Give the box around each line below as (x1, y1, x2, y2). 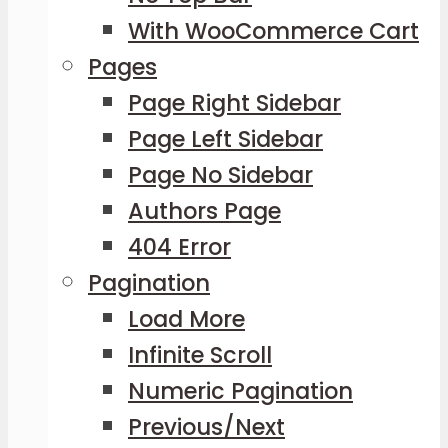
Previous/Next (128, 410, 285, 443)
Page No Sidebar (128, 158, 313, 191)
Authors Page (128, 194, 281, 227)
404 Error (128, 230, 231, 263)
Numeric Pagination (128, 374, 353, 407)
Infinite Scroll (128, 338, 272, 371)
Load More (128, 302, 245, 335)
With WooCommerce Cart (128, 14, 419, 47)
